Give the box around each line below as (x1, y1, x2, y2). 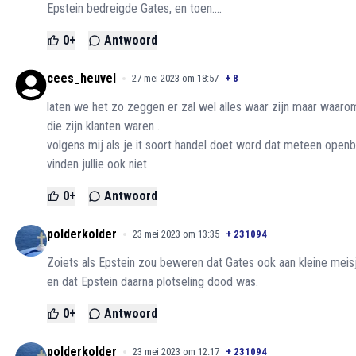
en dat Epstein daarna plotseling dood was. (47, 274, 258, 289)
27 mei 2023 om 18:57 (132, 72, 219, 84)
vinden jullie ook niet (47, 157, 147, 172)
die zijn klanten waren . (47, 118, 160, 133)
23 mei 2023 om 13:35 (133, 228, 219, 240)
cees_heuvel (47, 71, 116, 86)
